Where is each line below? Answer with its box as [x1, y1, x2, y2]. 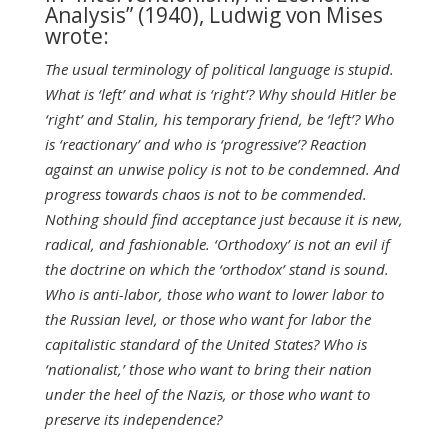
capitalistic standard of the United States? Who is [44, 334, 367, 355]
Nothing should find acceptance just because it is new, [44, 209, 403, 230]
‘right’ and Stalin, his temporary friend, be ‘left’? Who [44, 109, 394, 130]
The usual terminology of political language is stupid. [44, 59, 394, 80]
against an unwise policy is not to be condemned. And [44, 159, 400, 180]
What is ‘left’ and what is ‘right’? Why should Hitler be [44, 84, 396, 105]
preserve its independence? [44, 409, 222, 430]
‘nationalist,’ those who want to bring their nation [44, 359, 372, 380]
